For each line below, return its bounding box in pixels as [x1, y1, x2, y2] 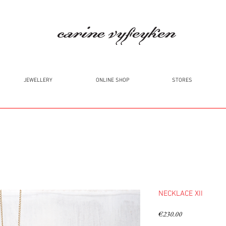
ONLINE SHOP [95, 77, 129, 84]
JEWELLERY [24, 77, 52, 84]
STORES [172, 77, 192, 84]
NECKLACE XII [158, 189, 203, 199]
